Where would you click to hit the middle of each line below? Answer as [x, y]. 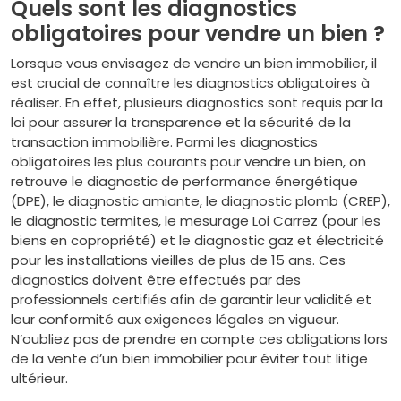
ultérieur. [39, 378]
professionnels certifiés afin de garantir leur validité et [191, 299]
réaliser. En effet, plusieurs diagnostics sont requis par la [197, 102]
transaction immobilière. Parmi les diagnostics [164, 142]
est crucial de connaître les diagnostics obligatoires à [190, 83]
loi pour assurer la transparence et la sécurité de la [181, 122]
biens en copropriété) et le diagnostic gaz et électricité [197, 240]
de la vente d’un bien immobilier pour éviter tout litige [189, 358]
